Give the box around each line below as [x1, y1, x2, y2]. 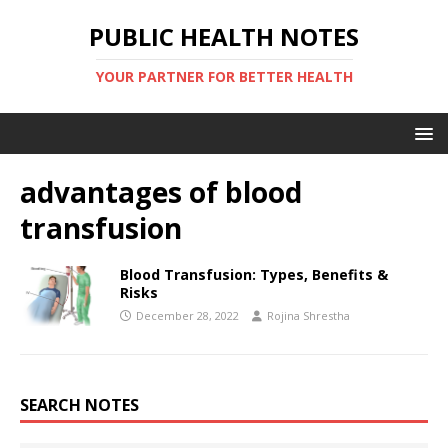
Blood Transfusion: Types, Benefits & [120, 265, 388, 284]
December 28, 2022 [136, 308, 239, 323]
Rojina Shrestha [267, 308, 350, 323]
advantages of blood [20, 173, 302, 211]
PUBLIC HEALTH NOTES [89, 20, 359, 53]
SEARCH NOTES [20, 394, 139, 416]
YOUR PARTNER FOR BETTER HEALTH [95, 67, 353, 86]
